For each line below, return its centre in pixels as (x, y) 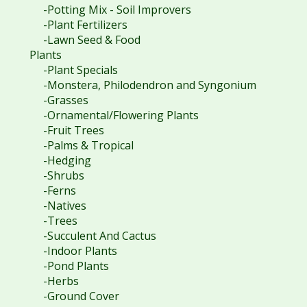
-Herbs (61, 281)
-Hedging (67, 160)
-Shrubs (63, 175)
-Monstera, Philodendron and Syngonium (149, 85)
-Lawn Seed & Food (91, 39)
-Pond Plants (76, 266)
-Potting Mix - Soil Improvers (117, 9)
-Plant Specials (80, 70)
